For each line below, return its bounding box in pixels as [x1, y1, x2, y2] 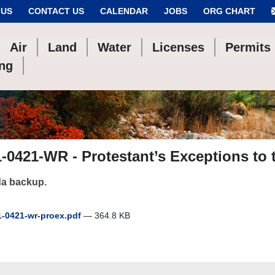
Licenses [152, 41, 205, 54]
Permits [225, 41, 271, 54]
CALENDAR [100, 6, 148, 16]
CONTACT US [28, 6, 84, 16]
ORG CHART [203, 6, 255, 16]
